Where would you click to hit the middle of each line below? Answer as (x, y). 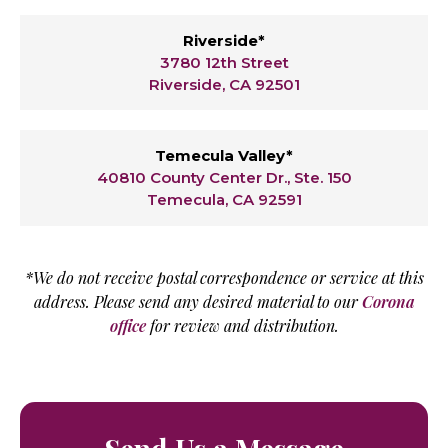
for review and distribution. (242, 325)
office (127, 325)
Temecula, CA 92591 (224, 200)
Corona (388, 301)
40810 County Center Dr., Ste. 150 (224, 178)
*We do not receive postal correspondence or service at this (224, 277)
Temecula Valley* (224, 156)
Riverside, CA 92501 (224, 84)
